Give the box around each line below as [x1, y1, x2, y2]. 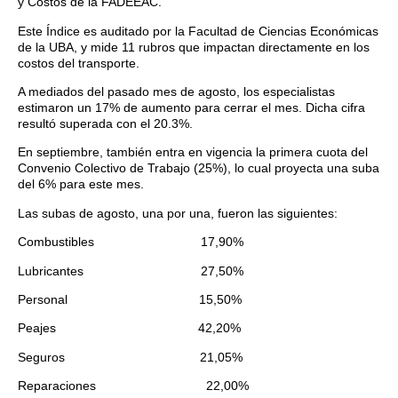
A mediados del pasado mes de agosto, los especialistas [18, 84, 335, 99]
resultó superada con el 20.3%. [18, 116, 193, 131]
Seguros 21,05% [18, 349, 250, 364]
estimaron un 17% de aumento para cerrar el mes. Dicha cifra [18, 100, 365, 115]
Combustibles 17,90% [18, 235, 243, 250]
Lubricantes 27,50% [18, 263, 243, 278]
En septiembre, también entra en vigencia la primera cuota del [18, 145, 368, 160]
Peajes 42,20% [18, 321, 241, 336]
